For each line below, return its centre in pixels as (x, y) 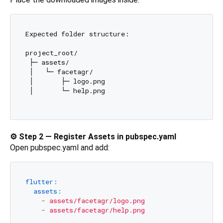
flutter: (41, 181)
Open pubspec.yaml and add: (60, 148)
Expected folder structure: (77, 34)
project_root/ (51, 53)
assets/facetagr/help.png (97, 210)
